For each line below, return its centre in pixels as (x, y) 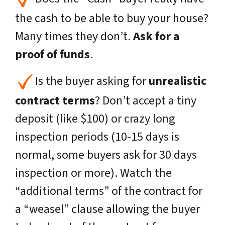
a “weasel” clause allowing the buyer (107, 209)
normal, (36, 155)
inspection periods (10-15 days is (97, 137)
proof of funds (52, 54)
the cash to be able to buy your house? (112, 18)
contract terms (55, 100)
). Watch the (141, 173)
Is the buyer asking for (92, 81)
